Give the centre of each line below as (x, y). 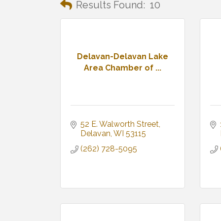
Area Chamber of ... (122, 68)
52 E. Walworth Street (120, 124)
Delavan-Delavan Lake (122, 56)
